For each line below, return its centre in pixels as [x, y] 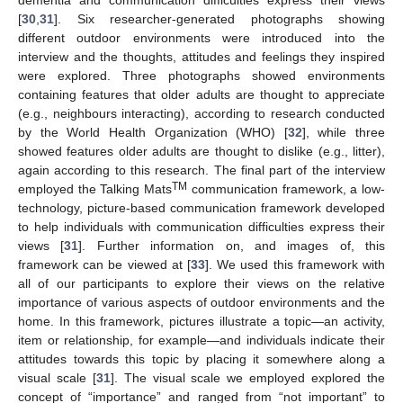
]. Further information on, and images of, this [232, 245]
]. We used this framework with [295, 264]
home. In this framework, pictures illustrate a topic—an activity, [201, 321]
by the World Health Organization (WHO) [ [153, 132]
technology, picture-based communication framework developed [201, 207]
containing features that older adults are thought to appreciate [201, 94]
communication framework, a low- [287, 188]
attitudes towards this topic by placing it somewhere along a [201, 358]
